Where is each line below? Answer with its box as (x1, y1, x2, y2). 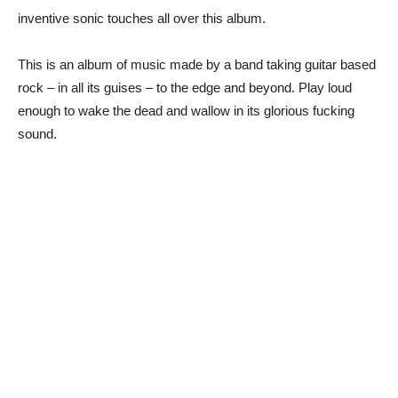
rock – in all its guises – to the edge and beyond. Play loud (18, 79, 352, 95)
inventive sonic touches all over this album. (18, 10, 266, 26)
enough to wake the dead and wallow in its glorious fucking (18, 102, 354, 118)
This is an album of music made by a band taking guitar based (18, 56, 376, 72)
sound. (18, 125, 57, 141)
